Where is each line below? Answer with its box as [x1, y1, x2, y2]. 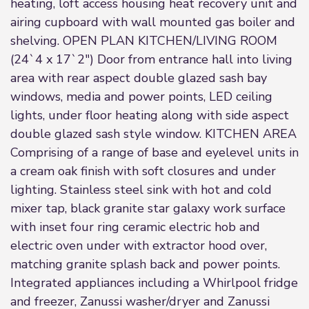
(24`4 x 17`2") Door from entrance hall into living [10, 51, 292, 68]
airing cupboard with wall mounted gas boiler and [10, 14, 295, 30]
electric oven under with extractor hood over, [10, 237, 267, 254]
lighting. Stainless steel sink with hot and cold [10, 181, 272, 198]
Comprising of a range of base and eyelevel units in [10, 144, 299, 161]
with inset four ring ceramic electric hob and [10, 219, 260, 235]
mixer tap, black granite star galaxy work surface [10, 200, 286, 217]
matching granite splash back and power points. [10, 256, 280, 272]
